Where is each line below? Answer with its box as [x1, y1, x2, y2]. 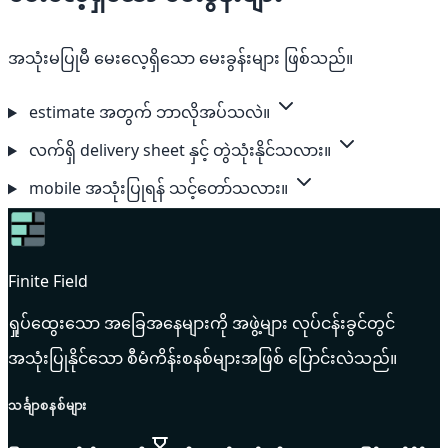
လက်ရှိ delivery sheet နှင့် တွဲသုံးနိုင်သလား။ [28, 139, 331, 162]
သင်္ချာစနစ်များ [8, 397, 87, 415]
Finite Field [8, 270, 88, 293]
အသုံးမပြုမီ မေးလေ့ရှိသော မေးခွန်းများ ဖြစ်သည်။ [8, 47, 353, 70]
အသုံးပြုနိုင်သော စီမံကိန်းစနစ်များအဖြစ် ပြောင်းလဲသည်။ [8, 347, 397, 370]
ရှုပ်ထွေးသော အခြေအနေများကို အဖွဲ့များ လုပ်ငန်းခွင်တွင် [8, 312, 395, 335]
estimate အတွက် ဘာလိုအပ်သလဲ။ [28, 101, 270, 124]
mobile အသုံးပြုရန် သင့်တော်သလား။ [28, 177, 288, 200]
